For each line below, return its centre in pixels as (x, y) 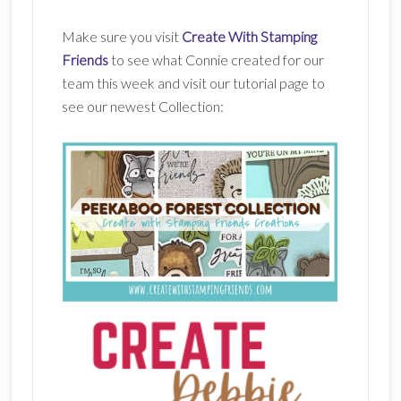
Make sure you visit (121, 37)
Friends (86, 60)
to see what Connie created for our (217, 60)
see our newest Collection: (142, 107)
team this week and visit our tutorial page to (193, 83)
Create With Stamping (249, 37)
